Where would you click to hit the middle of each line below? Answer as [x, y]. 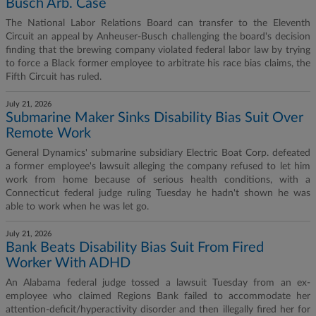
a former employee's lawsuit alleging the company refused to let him [158, 166]
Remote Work [48, 133]
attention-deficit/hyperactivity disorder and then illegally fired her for [158, 310]
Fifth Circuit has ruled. [54, 77]
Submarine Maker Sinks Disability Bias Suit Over [154, 118]
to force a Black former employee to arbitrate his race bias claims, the [158, 63]
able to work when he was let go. [77, 207]
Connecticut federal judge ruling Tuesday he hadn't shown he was [158, 193]
